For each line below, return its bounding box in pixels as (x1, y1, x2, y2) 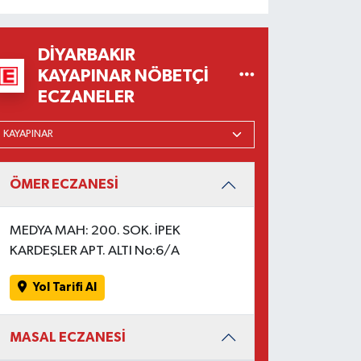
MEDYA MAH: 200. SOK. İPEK (10, 223, 181, 238)
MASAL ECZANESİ (10, 330, 127, 344)
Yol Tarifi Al (33, 281, 98, 294)
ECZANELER (38, 87, 135, 106)
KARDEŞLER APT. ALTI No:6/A (10, 243, 180, 258)
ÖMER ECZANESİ (10, 177, 119, 192)
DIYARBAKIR (38, 45, 136, 64)
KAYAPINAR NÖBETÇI (38, 66, 210, 85)
